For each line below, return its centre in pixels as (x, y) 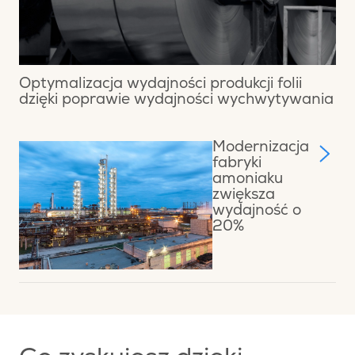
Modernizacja (260, 148)
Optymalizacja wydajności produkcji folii (160, 85)
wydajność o (256, 212)
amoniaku (247, 180)
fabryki (237, 164)
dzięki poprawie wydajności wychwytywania (176, 101)
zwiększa (243, 196)
